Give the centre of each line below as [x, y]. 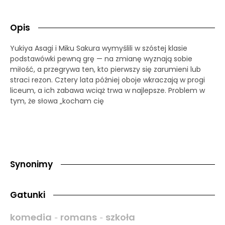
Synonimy [31, 164]
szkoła [120, 217]
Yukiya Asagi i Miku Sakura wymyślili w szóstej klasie [99, 48]
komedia [31, 217]
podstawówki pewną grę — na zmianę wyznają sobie [101, 59]
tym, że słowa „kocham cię [57, 101]
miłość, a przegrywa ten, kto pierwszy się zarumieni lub [105, 69]
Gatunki [28, 195]
